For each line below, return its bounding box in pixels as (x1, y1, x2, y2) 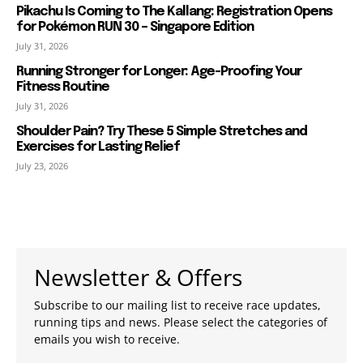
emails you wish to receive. (34, 331, 180, 347)
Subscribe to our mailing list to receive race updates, (34, 297, 321, 313)
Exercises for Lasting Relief (16, 139, 180, 154)
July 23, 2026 (16, 159, 68, 172)
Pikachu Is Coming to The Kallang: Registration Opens (16, 4, 332, 19)
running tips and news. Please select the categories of (34, 314, 327, 330)
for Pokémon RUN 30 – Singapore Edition (16, 19, 254, 34)
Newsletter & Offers (34, 261, 242, 293)
